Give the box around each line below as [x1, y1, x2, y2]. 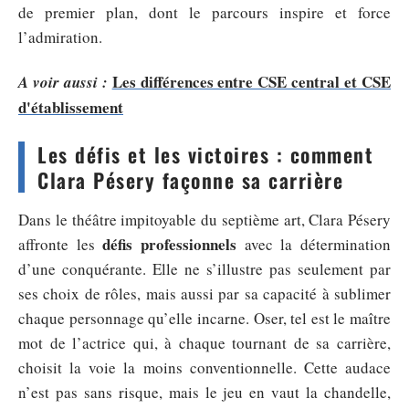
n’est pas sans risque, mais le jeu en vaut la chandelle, [18, 382, 391, 403]
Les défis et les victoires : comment [37, 140, 373, 169]
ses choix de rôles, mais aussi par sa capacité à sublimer [18, 283, 391, 304]
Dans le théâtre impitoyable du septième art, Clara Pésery [18, 209, 391, 230]
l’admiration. [18, 26, 102, 47]
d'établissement [18, 96, 123, 119]
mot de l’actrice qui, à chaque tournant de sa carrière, [18, 332, 391, 353]
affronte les [18, 234, 103, 255]
